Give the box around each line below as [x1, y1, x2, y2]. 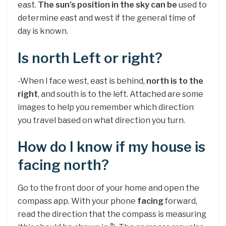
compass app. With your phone [18, 196, 137, 206]
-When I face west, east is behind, [18, 76, 146, 86]
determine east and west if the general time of [18, 13, 196, 23]
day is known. [18, 26, 68, 36]
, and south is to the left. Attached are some [38, 89, 203, 99]
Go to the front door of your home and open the [18, 183, 199, 193]
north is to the [146, 76, 203, 86]
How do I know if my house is [18, 139, 205, 156]
